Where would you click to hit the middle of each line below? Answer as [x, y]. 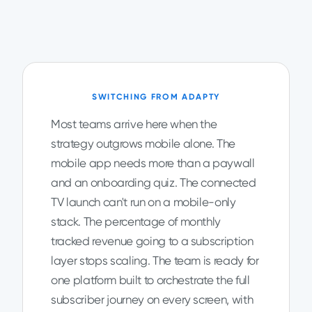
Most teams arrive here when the [134, 124]
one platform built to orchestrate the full [150, 280]
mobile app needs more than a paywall [153, 163]
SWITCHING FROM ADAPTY [156, 97]
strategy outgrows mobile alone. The [143, 143]
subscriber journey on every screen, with [152, 299]
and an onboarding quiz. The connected [154, 182]
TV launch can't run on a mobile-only [143, 202]
